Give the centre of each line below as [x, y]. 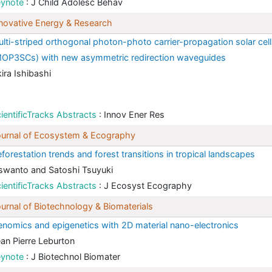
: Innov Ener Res [132, 115]
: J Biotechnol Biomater [73, 257]
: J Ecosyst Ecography [145, 186]
